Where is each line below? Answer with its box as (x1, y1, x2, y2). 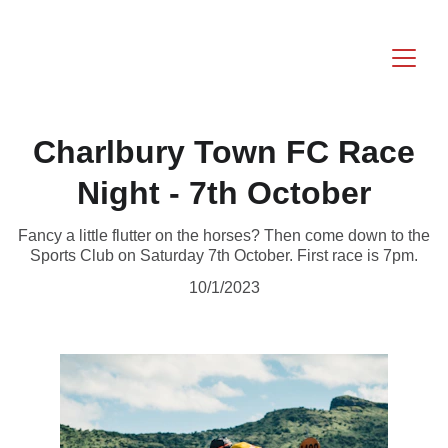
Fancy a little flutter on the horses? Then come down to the (18, 227, 430, 244)
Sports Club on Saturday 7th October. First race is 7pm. (30, 247, 418, 264)
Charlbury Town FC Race (33, 134, 415, 170)
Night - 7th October (77, 175, 371, 211)
